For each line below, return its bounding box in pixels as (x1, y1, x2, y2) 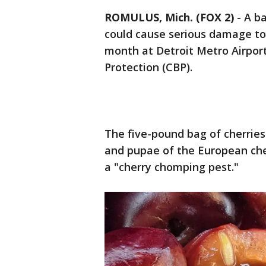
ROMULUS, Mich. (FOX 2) (104, 10, 234, 24)
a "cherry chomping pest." (104, 160, 239, 174)
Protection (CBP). (104, 60, 192, 74)
